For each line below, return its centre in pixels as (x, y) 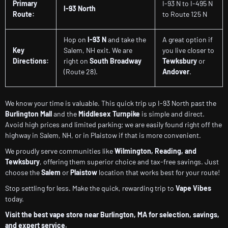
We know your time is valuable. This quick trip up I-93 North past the (111, 103)
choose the (23, 173)
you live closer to (188, 50)
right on (77, 61)
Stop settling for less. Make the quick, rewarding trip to (90, 188)
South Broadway (116, 61)
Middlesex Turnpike (109, 114)
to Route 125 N (185, 14)
